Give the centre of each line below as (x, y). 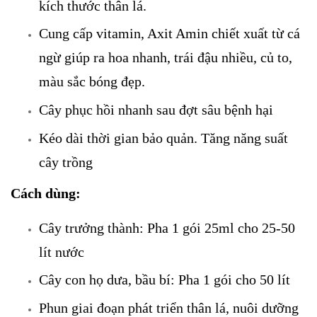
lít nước (62, 252)
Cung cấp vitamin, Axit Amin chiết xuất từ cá (169, 34)
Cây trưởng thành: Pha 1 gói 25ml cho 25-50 (167, 227)
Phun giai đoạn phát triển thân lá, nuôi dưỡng (169, 307)
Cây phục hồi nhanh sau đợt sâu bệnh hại (156, 110)
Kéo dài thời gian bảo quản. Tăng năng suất (163, 138)
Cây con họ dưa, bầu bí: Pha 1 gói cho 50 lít (165, 280)
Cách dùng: (47, 193)
